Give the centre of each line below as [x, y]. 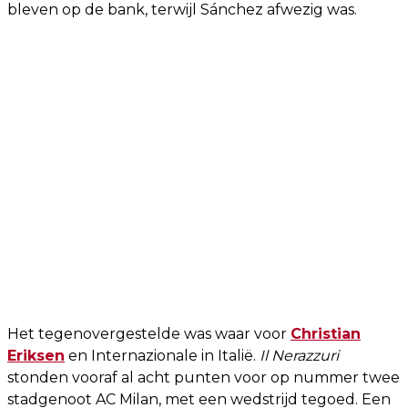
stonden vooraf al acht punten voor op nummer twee [204, 377]
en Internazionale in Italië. [162, 355]
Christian [326, 333]
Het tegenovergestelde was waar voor [149, 333]
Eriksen [36, 355]
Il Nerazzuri [299, 355]
